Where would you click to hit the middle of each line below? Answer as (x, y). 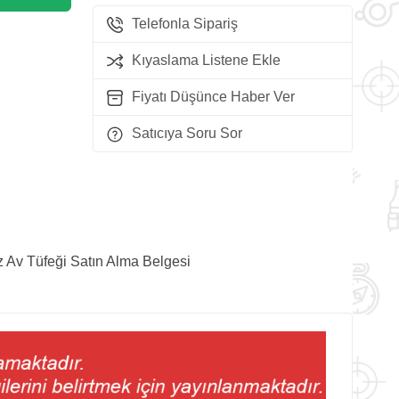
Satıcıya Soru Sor (187, 133)
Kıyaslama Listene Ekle (206, 60)
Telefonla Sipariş (184, 23)
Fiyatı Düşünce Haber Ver (213, 96)
